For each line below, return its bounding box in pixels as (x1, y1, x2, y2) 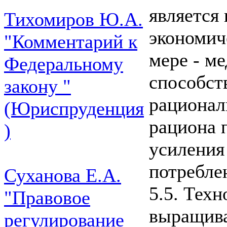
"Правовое (4, 187, 90, 208)
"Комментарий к (4, 31, 137, 52)
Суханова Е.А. (4, 165, 121, 186)
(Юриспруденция (4, 98, 144, 119)
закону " (4, 75, 71, 97)
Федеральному (4, 53, 123, 74)
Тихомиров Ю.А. (4, 9, 143, 30)
